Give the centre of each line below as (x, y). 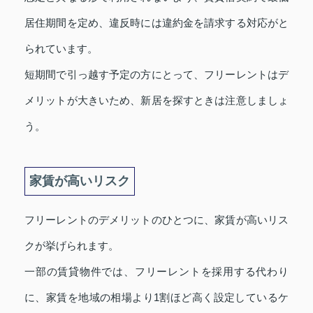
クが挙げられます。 (72, 246)
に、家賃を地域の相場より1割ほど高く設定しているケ (156, 298)
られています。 (61, 49)
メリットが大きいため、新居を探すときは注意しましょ (156, 101)
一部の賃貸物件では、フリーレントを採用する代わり (156, 272)
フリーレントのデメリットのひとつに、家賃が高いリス (156, 220)
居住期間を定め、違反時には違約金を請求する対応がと (156, 23)
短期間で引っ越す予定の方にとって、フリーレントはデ (156, 75)
